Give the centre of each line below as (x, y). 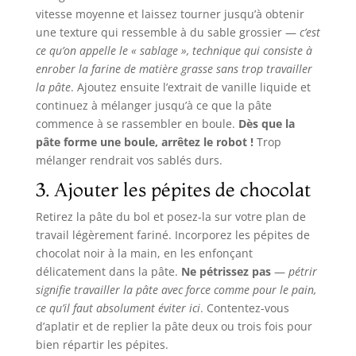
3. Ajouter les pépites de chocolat (173, 190)
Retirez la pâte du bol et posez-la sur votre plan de (170, 217)
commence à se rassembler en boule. (137, 124)
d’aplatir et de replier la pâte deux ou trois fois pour (174, 327)
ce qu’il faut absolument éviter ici (118, 308)
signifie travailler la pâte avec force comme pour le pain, (176, 290)
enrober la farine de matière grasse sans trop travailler (174, 69)
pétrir (302, 272)
